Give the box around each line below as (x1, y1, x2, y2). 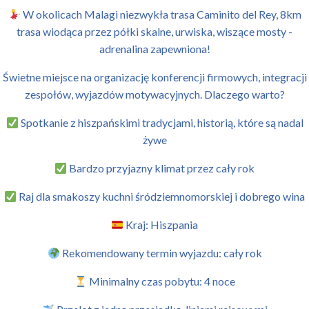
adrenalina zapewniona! (99, 42, 210, 55)
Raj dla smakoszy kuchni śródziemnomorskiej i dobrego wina (17, 190, 306, 203)
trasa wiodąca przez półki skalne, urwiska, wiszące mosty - (17, 25, 292, 38)
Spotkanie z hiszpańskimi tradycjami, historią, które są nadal (18, 116, 303, 129)
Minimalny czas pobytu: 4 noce (86, 275, 235, 288)
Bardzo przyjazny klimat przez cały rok (67, 161, 255, 175)
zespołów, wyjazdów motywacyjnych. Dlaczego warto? (24, 88, 285, 101)
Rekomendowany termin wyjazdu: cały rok (59, 246, 262, 259)
